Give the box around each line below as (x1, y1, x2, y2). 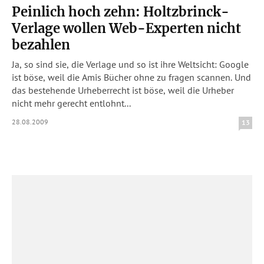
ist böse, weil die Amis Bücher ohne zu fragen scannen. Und (12, 71, 251, 83)
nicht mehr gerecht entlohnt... (12, 97, 131, 109)
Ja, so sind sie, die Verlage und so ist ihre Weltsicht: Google (12, 58, 249, 70)
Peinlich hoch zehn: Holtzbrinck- (12, 4, 229, 20)
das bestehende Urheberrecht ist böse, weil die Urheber (12, 84, 234, 96)
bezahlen (12, 37, 70, 53)
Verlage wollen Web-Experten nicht (12, 20, 241, 37)
